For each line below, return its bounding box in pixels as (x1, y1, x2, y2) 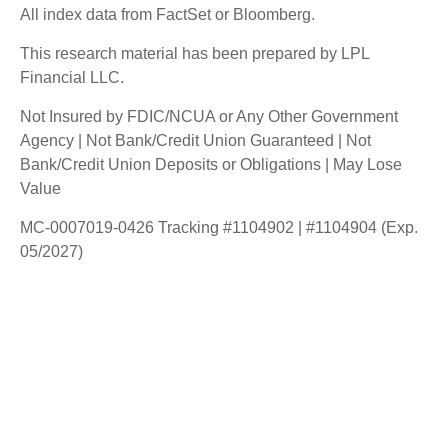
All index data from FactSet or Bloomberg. (20, 5, 315, 23)
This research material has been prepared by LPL (20, 44, 369, 62)
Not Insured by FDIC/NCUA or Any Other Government (20, 107, 398, 125)
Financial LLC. (20, 68, 124, 86)
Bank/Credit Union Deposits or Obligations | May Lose (20, 155, 402, 173)
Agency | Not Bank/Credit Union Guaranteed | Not (20, 131, 371, 149)
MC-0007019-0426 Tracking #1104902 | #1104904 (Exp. (20, 218, 418, 236)
